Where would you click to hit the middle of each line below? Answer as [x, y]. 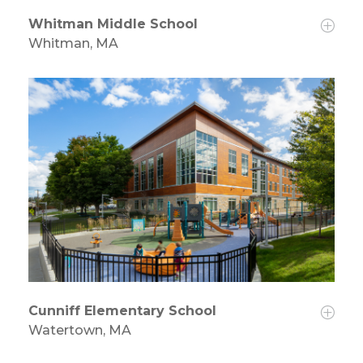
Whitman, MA [73, 43]
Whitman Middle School [113, 23]
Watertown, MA [80, 330]
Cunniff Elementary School [122, 310]
